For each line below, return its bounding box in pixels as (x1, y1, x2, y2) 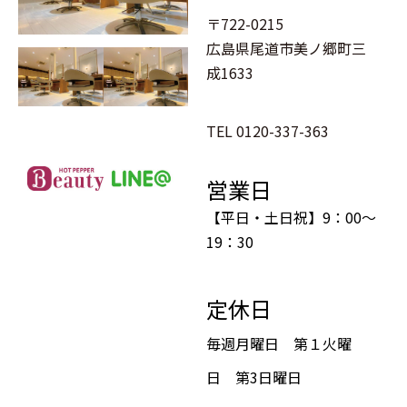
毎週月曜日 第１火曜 (206, 332, 352, 354)
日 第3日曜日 (206, 365, 303, 388)
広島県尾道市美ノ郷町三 (206, 36, 367, 59)
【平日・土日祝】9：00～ (206, 205, 377, 228)
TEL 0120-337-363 (206, 119, 330, 142)
